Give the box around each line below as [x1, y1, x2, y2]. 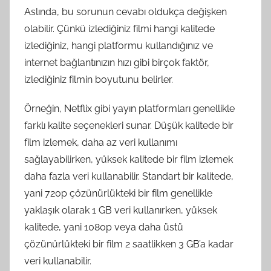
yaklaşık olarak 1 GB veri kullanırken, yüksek [24, 204, 217, 216]
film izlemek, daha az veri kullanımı [24, 136, 177, 148]
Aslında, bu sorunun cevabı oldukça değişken [24, 5, 227, 18]
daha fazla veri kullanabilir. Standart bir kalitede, [24, 170, 233, 182]
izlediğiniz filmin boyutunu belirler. [24, 73, 173, 85]
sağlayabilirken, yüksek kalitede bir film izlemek [24, 153, 233, 165]
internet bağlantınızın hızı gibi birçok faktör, [24, 56, 209, 68]
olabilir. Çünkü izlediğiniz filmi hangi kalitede [24, 22, 215, 34]
